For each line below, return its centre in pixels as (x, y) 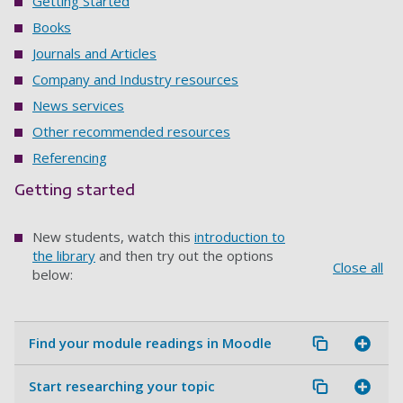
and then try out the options (184, 256)
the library (64, 256)
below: (53, 275)
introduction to (240, 237)
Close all (358, 267)
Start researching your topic (122, 386)
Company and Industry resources (135, 80)
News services (78, 106)
